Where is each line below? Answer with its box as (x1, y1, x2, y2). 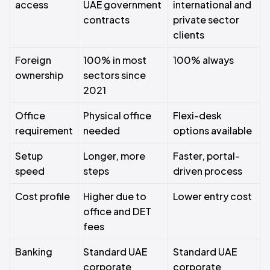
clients (173, 28, 204, 41)
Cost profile (15, 190, 70, 202)
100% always (173, 54, 234, 66)
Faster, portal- (173, 149, 240, 162)
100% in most (83, 54, 146, 66)
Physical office (83, 109, 151, 122)
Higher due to (83, 190, 146, 202)
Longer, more (83, 149, 145, 162)
